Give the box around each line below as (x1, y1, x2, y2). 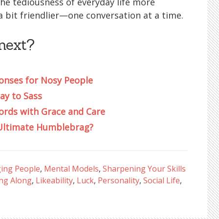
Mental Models (44, 163, 99, 174)
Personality (98, 175, 139, 186)
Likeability (36, 175, 73, 186)
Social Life (143, 175, 180, 186)
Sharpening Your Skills (103, 163, 186, 174)
